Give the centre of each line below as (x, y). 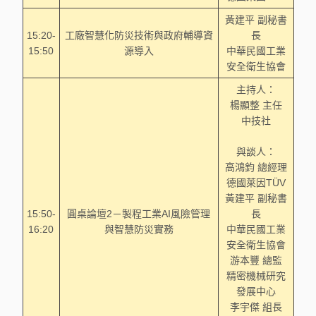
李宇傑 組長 (256, 307)
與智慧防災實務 (139, 229)
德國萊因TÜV (256, 183)
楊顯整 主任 (256, 105)
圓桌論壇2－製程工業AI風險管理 (139, 214)
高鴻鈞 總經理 (256, 167)
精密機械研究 (256, 276)
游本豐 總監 (256, 260)
